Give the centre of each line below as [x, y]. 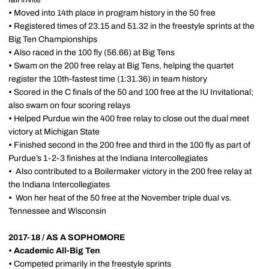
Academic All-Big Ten [57, 251]
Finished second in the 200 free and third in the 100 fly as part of [132, 145]
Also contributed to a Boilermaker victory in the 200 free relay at [133, 171]
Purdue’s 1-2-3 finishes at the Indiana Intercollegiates [108, 158]
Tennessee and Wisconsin [57, 211]
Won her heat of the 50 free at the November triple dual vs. [123, 198]
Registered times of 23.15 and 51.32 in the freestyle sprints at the [134, 26]
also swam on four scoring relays [69, 105]
